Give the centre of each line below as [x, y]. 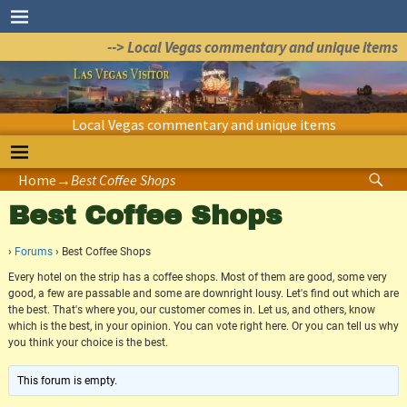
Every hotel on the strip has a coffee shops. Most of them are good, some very [197, 278]
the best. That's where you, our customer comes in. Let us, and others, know [191, 310]
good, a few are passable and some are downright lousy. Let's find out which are [203, 294]
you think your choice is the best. [88, 343]
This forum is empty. [68, 381]
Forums [33, 252]
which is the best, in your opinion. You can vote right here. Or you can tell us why [203, 327]
